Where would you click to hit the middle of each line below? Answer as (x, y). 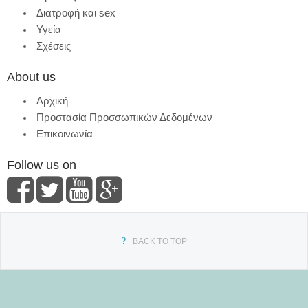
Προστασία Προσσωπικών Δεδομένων (124, 118)
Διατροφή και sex (76, 13)
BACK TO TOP (159, 242)
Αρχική (52, 101)
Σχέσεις (54, 46)
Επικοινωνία (65, 134)
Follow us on (42, 165)
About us (31, 77)
